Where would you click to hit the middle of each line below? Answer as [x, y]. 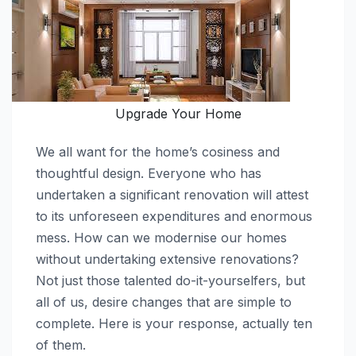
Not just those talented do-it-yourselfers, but [170, 281]
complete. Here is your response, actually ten [174, 323]
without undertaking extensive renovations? [167, 259]
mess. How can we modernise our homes [161, 238]
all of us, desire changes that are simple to [164, 302]
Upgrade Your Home [178, 114]
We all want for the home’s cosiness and [158, 152]
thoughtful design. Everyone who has [149, 173]
